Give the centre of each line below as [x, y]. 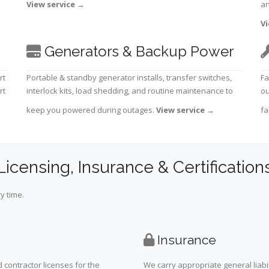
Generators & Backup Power [138, 52]
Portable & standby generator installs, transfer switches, [129, 78]
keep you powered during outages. [91, 110]
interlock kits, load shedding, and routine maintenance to [130, 91]
